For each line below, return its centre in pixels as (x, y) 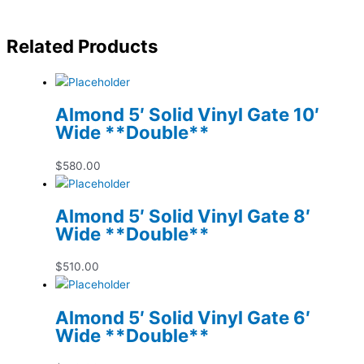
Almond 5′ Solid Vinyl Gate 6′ (183, 317)
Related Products (82, 46)
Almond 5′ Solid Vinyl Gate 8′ (183, 215)
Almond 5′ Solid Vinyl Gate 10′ (187, 115)
